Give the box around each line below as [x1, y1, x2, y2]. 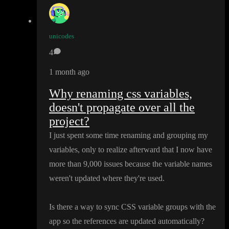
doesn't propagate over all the [49, 101, 195, 114]
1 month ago [49, 67, 89, 77]
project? [49, 114, 89, 128]
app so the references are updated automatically [49, 217, 201, 226]
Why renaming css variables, [49, 87, 192, 101]
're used [138, 174, 163, 183]
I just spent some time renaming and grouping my [49, 131, 208, 140]
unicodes [49, 32, 74, 40]
